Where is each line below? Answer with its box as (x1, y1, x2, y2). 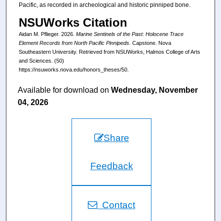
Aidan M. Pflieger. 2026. (18, 31, 76, 37)
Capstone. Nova (130, 39, 171, 46)
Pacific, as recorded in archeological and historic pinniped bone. (18, 1, 190, 9)
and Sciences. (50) (18, 57, 64, 64)
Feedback (90, 161, 133, 172)
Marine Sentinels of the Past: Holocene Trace (75, 31, 184, 37)
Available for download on (18, 86, 111, 95)
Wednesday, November (111, 86, 198, 95)
